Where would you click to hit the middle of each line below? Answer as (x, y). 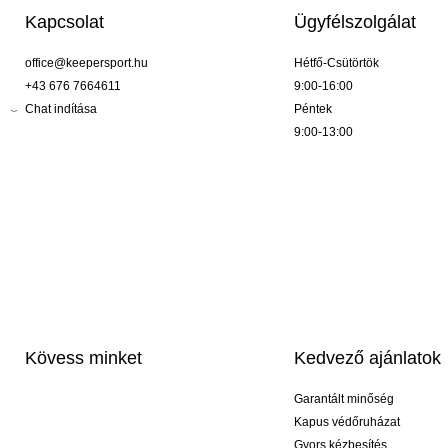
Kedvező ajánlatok (367, 358)
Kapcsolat (64, 22)
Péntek (312, 109)
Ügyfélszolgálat (354, 22)
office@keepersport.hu (86, 63)
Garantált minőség (343, 399)
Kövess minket (83, 358)
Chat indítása (61, 109)
